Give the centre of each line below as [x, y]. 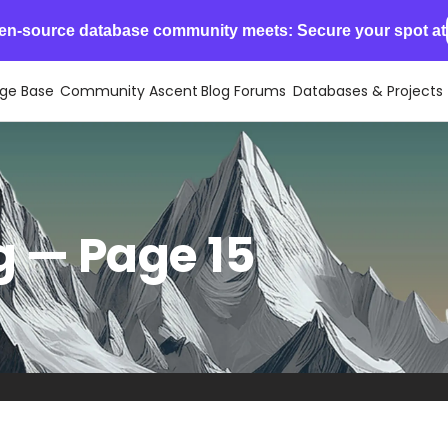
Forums [259, 90]
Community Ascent [128, 90]
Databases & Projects [368, 90]
